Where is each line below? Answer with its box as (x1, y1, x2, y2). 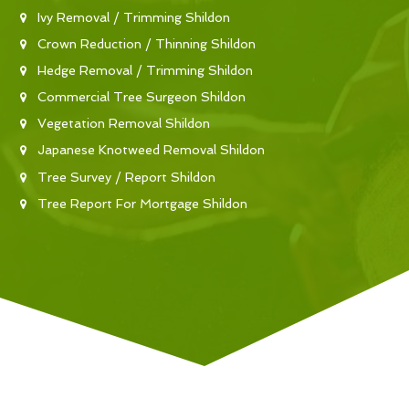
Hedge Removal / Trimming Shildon (37, 62, 253, 78)
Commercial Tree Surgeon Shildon (37, 89, 246, 105)
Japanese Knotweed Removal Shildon (37, 142, 265, 158)
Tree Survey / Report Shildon (37, 169, 215, 184)
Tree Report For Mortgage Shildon (37, 195, 247, 211)
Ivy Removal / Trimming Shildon (37, 9, 230, 25)
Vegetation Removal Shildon (37, 116, 210, 131)
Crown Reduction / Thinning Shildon (37, 36, 256, 51)
